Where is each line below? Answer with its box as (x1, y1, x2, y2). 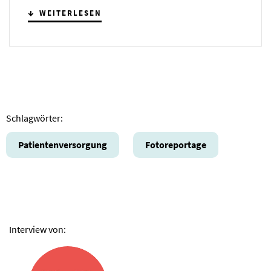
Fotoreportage (145, 139, 206, 151)
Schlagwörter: (6, 112, 63, 125)
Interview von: (9, 223, 66, 236)
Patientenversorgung (18, 139, 107, 151)
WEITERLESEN (39, 8, 102, 19)
